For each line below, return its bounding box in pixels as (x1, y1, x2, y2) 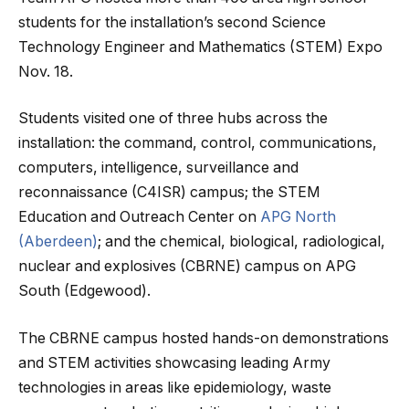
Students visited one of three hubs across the (18, 110, 328, 128)
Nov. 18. (18, 62, 73, 80)
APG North (260, 208, 336, 226)
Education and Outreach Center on (18, 208, 260, 226)
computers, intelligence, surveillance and (18, 159, 299, 177)
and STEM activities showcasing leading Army (18, 353, 330, 372)
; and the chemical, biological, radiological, (98, 233, 385, 251)
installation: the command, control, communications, (18, 134, 377, 152)
